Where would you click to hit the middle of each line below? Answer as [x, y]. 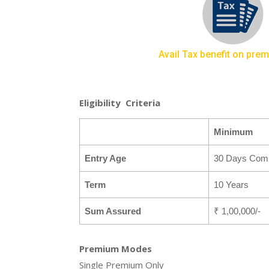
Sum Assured [113, 211]
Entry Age [105, 158]
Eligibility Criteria [120, 103]
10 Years [231, 185]
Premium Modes [116, 249]
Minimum [233, 132]
